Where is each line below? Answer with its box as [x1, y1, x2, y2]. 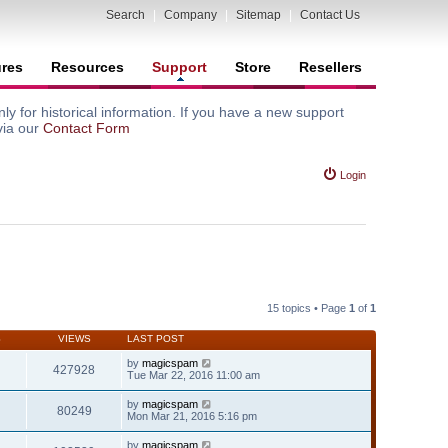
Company [164, 8, 217, 22]
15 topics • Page [267, 301, 349, 314]
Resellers [299, 59, 362, 75]
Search [106, 8, 145, 22]
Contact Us [300, 8, 360, 22]
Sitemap [236, 8, 281, 22]
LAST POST [127, 332, 184, 344]
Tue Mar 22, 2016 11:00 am [127, 368, 260, 381]
